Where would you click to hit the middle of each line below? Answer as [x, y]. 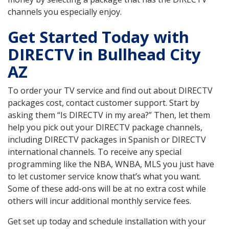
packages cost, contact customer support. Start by [104, 103]
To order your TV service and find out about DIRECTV [110, 91]
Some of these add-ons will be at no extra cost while [107, 189]
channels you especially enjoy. [65, 12]
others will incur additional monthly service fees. [99, 201]
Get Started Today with [98, 37]
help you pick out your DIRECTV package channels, [105, 128]
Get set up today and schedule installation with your [107, 222]
